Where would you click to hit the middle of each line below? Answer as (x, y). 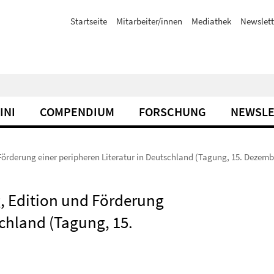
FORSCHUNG (172, 112)
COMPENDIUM (77, 112)
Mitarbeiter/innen (149, 21)
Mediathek (211, 21)
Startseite (89, 21)
